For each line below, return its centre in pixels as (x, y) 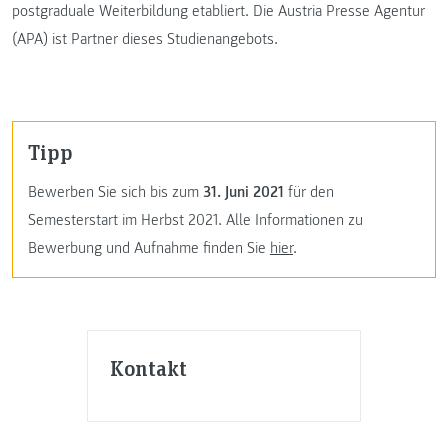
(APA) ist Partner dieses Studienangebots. (145, 39)
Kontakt (149, 368)
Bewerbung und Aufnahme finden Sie (149, 248)
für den (309, 192)
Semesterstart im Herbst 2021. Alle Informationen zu (195, 220)
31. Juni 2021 (243, 192)
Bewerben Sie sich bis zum (115, 192)
